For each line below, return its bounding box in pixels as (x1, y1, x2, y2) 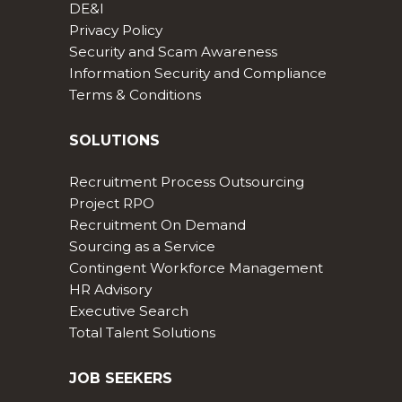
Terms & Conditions (68, 85, 201, 103)
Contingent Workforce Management (68, 259, 323, 277)
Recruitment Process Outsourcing (68, 173, 304, 191)
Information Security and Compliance (68, 64, 327, 82)
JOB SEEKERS (68, 370, 172, 388)
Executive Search (68, 302, 188, 320)
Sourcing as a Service (68, 238, 215, 256)
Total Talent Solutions (68, 324, 215, 342)
